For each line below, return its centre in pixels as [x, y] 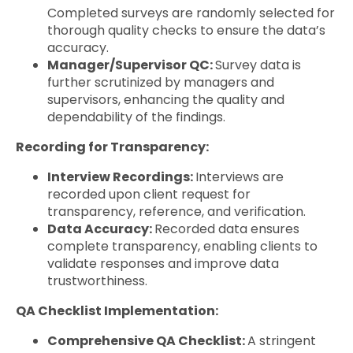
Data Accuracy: [101, 229]
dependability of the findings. [136, 117]
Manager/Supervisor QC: [131, 65]
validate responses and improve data [163, 263]
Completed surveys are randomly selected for [191, 13]
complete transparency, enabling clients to [182, 246]
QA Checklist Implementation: [117, 310]
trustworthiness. [97, 281]
